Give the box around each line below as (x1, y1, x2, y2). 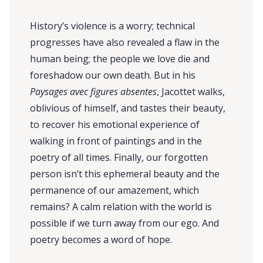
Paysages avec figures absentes (30, 85, 157, 98)
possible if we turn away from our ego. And (30, 216, 220, 230)
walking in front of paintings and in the (30, 134, 203, 147)
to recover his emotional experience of (30, 117, 200, 131)
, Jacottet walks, (157, 85, 225, 98)
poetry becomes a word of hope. (30, 232, 173, 246)
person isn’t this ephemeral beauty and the (30, 167, 220, 180)
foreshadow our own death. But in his (30, 68, 196, 82)
